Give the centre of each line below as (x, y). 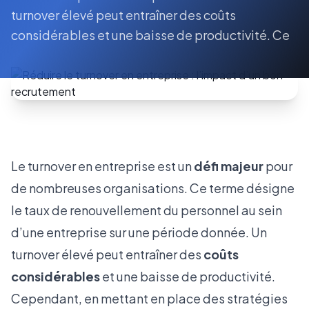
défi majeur (229, 166)
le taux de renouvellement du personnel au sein (147, 210)
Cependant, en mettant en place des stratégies (149, 298)
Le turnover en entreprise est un (102, 166)
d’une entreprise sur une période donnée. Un (139, 232)
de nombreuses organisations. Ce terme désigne (153, 188)
